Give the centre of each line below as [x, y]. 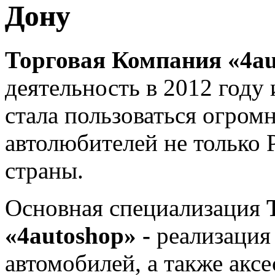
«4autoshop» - [81, 235]
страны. [44, 170]
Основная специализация [136, 207]
